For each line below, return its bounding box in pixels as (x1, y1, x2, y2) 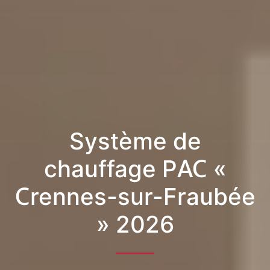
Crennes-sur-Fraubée (14, 181, 256, 211)
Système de (69, 126, 201, 155)
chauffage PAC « (43, 154, 227, 183)
